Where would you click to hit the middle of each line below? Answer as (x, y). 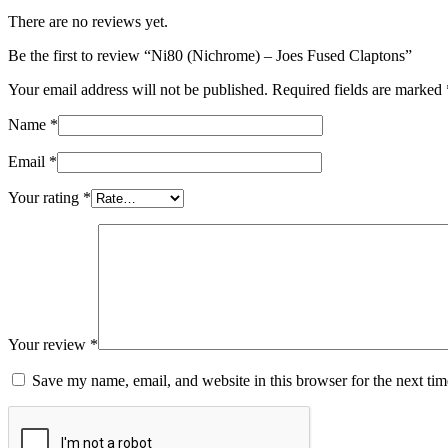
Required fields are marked (359, 90)
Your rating (45, 198)
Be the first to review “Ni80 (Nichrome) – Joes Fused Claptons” (210, 56)
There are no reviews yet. (88, 22)
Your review (49, 345)
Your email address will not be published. (138, 90)
